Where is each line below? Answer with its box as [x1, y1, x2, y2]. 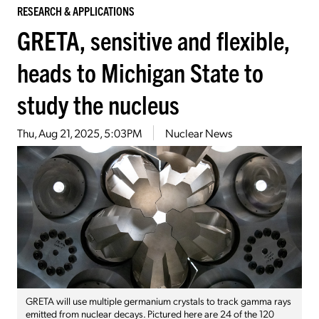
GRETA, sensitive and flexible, [17, 23, 290, 56]
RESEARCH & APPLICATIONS [17, 3, 135, 18]
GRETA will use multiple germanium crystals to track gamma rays [26, 293, 291, 307]
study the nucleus [17, 87, 179, 120]
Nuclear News [165, 125, 232, 140]
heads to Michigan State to [17, 55, 263, 88]
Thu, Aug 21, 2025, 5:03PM [17, 125, 142, 140]
